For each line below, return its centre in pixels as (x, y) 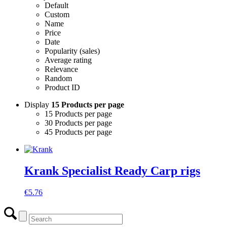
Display (38, 104)
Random (58, 78)
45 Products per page (78, 132)
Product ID (62, 87)
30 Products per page (78, 123)
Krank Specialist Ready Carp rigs (112, 171)
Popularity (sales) (72, 51)
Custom (57, 14)
